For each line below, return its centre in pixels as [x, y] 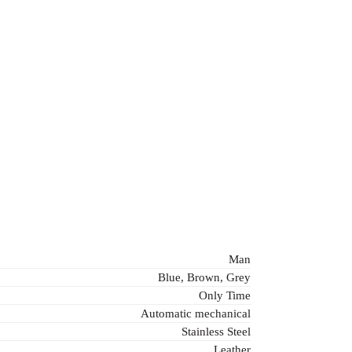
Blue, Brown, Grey [204, 278]
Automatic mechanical [196, 314]
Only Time [225, 296]
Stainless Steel [216, 332]
